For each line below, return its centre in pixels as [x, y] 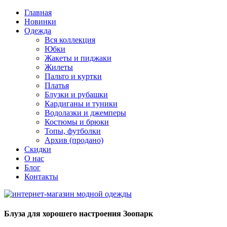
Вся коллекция [70, 40]
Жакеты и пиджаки [78, 58]
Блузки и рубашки [76, 94]
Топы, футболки [73, 131]
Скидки [38, 149]
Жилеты [59, 67]
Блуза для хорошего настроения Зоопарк [79, 214]
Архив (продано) [74, 140]
